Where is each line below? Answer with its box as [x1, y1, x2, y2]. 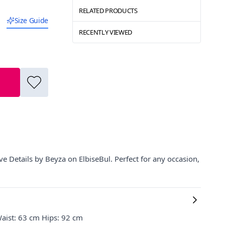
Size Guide [14, 16, 48, 25]
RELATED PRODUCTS [79, 6, 138, 15]
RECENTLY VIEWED [79, 28, 133, 37]
